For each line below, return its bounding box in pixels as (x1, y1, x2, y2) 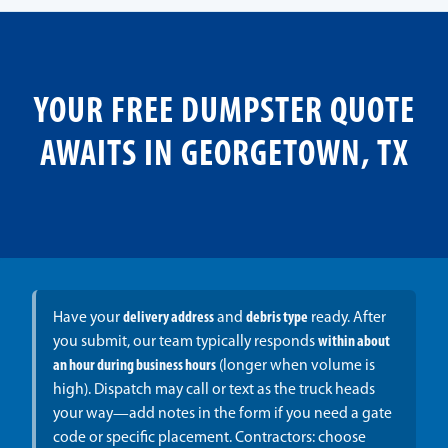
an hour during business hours (52, 358, 216, 375)
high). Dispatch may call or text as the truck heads (52, 382, 375, 399)
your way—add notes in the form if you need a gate (52, 406, 392, 423)
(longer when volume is (215, 358, 375, 375)
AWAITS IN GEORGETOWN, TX (39, 138, 409, 175)
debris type (245, 310, 308, 327)
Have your (52, 310, 123, 327)
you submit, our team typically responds (52, 334, 318, 351)
